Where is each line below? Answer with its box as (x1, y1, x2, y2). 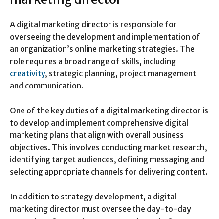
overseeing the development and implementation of (10, 31, 200, 42)
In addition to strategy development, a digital (10, 191, 176, 201)
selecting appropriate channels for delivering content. (10, 166, 208, 176)
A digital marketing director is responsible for (10, 19, 177, 29)
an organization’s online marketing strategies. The (10, 44, 195, 54)
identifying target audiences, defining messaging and (10, 154, 204, 164)
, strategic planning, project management (45, 68, 196, 78)
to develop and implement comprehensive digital (10, 117, 188, 128)
